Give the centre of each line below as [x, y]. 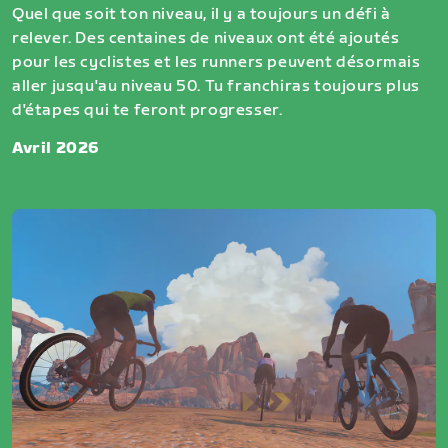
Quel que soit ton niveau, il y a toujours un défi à [201, 15]
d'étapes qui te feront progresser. [147, 111]
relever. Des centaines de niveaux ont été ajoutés [206, 39]
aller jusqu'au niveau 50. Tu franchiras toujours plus [216, 87]
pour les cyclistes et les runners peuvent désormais [216, 63]
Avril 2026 [56, 149]
